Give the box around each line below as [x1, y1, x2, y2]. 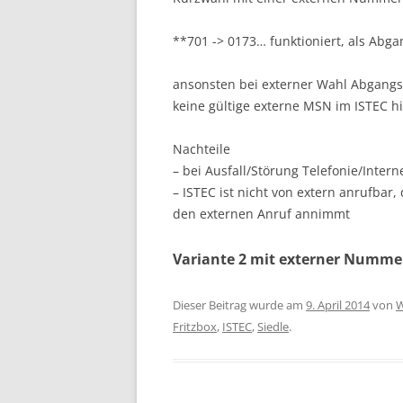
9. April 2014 [306, 296, 370, 313]
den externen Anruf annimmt [173, 204, 350, 222]
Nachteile [173, 139, 230, 157]
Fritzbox [173, 318, 217, 335]
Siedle [257, 318, 289, 335]
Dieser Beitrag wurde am [173, 296, 306, 313]
